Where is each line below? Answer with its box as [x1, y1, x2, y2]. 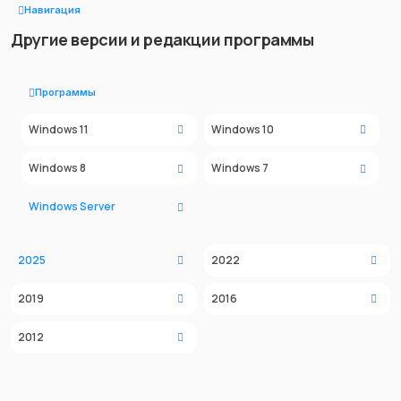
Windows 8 [29, 159, 86, 175]
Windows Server [29, 199, 115, 214]
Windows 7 [210, 159, 269, 175]
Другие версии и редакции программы [11, 28, 314, 50]
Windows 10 [210, 121, 274, 137]
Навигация [24, 4, 81, 17]
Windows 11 [29, 121, 89, 137]
